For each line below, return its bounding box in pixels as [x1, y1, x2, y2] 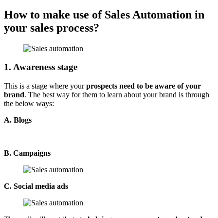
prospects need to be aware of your [86, 82, 201, 91]
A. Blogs [4, 116, 32, 125]
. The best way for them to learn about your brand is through [24, 91, 209, 99]
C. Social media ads [4, 182, 68, 191]
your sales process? [4, 21, 99, 34]
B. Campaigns [4, 149, 51, 158]
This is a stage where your [4, 82, 86, 91]
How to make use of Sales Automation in [4, 8, 204, 21]
